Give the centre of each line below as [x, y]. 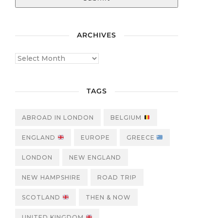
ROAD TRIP [117, 178]
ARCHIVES [97, 35]
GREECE [141, 138]
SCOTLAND [42, 198]
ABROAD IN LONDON [58, 118]
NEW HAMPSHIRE [51, 178]
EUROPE [95, 138]
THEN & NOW [108, 198]
